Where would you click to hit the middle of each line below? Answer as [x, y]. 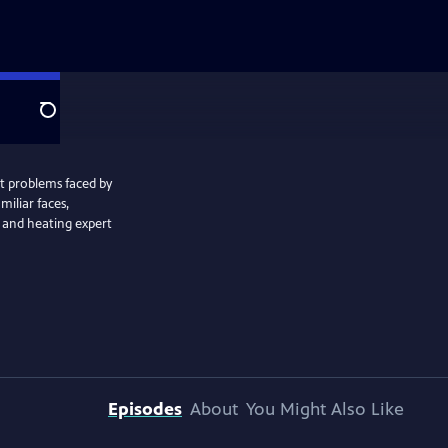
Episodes [145, 409]
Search [63, 121]
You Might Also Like [325, 409]
